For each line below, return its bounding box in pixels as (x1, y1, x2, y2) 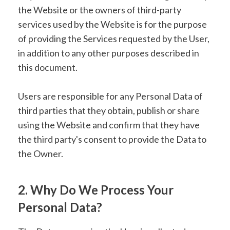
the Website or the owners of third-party (18, 4, 181, 15)
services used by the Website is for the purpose (18, 18, 207, 30)
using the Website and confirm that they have (18, 119, 200, 130)
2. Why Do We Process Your (18, 182, 174, 197)
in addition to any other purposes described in (18, 47, 199, 59)
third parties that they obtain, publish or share (18, 105, 200, 116)
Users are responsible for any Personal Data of (18, 90, 203, 102)
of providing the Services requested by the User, (18, 33, 209, 44)
